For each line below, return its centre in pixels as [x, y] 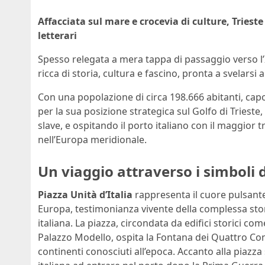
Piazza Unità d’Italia [85, 195]
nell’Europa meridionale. [92, 139]
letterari [57, 35]
